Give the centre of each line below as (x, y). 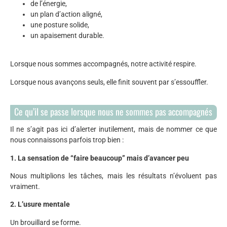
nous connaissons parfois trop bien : (67, 140)
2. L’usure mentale (40, 204)
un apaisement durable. (67, 36)
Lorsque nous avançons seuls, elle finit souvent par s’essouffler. (109, 82)
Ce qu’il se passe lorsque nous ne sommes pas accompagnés (113, 112)
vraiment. (25, 187)
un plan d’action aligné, (66, 14)
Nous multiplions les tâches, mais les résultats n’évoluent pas (113, 176)
